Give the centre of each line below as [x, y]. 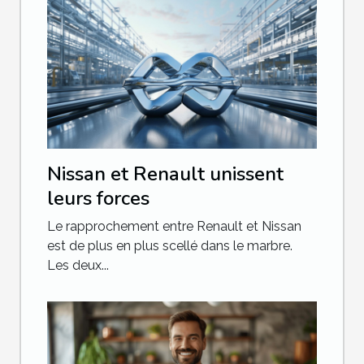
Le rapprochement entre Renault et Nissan [174, 226]
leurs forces [98, 198]
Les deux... [78, 265]
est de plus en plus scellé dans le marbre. [170, 245]
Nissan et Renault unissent [165, 173]
